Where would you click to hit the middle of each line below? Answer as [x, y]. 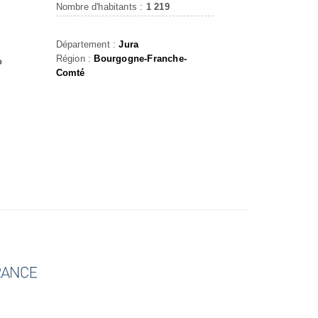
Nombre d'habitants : [101, 7]
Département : [87, 44]
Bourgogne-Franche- [140, 59]
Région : [75, 59]
